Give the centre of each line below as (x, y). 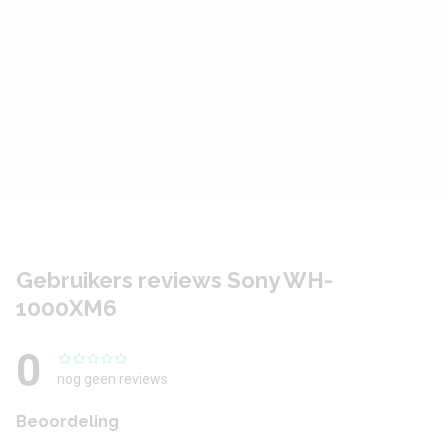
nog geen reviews (112, 378)
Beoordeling (67, 422)
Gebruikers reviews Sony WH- (174, 280)
